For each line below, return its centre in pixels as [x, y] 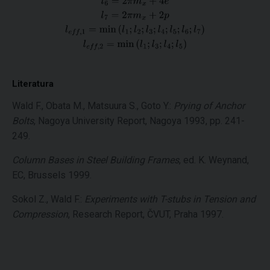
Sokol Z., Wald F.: [48, 199]
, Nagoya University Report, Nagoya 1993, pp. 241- [139, 121]
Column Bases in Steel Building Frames [96, 160]
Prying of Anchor [209, 105]
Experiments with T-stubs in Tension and [170, 199]
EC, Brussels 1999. [52, 175]
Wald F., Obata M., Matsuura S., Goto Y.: [93, 105]
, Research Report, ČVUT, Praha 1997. [146, 214]
